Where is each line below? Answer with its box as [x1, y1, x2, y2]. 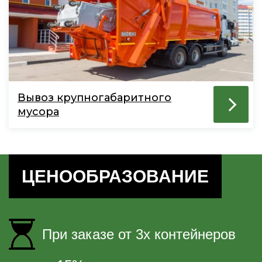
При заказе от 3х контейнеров [42, 226, 236, 243]
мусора [18, 105, 59, 119]
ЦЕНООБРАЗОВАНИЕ [22, 167, 209, 187]
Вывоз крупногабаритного [18, 91, 171, 105]
